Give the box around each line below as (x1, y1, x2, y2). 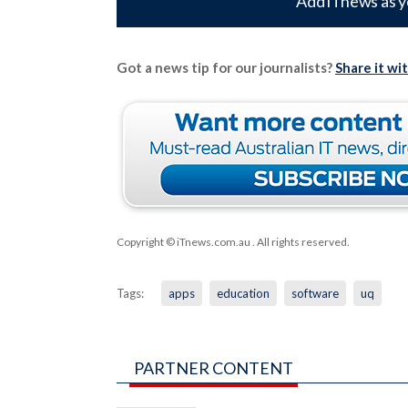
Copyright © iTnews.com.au (116, 234, 250, 249)
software (291, 285, 339, 301)
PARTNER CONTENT (133, 357, 293, 378)
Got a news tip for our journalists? (116, 58, 335, 76)
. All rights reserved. (250, 234, 350, 249)
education (216, 285, 270, 301)
